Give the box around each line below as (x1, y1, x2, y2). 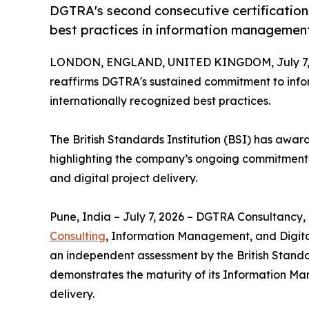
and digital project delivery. (50, 171, 197, 186)
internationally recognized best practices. (50, 94, 270, 108)
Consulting (50, 229, 106, 243)
